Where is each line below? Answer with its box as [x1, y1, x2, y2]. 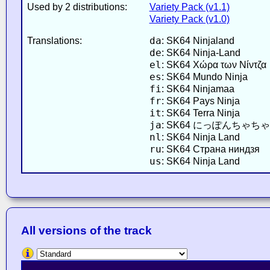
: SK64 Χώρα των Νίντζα [161, 59, 266, 70]
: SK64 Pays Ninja [161, 95, 240, 106]
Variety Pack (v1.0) [149, 13, 230, 24]
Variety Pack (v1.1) [149, 1, 230, 12]
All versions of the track [20, 224, 152, 237]
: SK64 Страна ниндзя [161, 143, 260, 154]
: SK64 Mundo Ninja [161, 71, 248, 82]
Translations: [27, 35, 82, 46]
